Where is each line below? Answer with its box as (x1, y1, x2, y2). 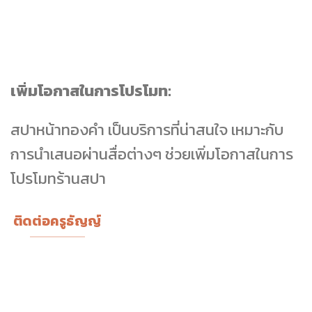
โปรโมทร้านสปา (10, 166, 106, 190)
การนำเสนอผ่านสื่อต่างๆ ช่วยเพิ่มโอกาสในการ (10, 141, 293, 166)
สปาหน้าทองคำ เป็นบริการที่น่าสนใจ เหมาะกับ (10, 117, 283, 141)
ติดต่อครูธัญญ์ (13, 211, 102, 232)
